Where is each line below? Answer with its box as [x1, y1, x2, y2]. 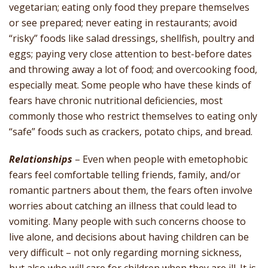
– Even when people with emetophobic [72, 153, 248, 166]
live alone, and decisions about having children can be [9, 230, 249, 244]
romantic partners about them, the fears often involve [9, 184, 252, 197]
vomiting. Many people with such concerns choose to [9, 215, 246, 229]
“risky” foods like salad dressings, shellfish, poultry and [9, 32, 254, 45]
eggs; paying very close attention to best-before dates [9, 47, 252, 61]
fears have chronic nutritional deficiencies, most [9, 94, 223, 108]
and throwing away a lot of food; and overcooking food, [9, 63, 257, 77]
